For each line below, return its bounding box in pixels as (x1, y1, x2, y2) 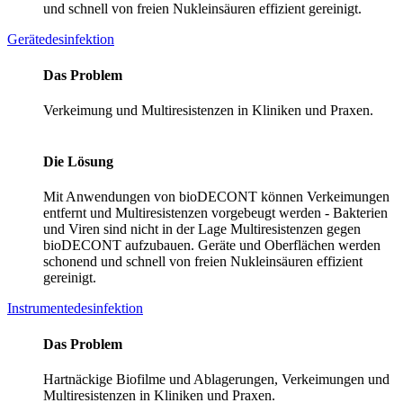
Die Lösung (43, 154, 113, 170)
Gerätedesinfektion (7, 31, 114, 48)
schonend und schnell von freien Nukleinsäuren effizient (43, 254, 363, 270)
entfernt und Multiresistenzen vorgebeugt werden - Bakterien (43, 205, 388, 221)
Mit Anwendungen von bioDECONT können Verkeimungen (43, 189, 390, 205)
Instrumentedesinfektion (7, 300, 143, 317)
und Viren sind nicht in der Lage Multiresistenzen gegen (43, 221, 361, 237)
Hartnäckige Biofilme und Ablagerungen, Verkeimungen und (43, 372, 390, 387)
